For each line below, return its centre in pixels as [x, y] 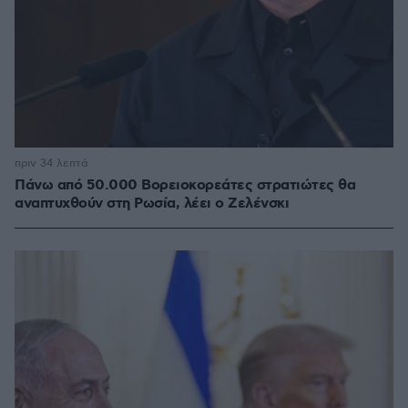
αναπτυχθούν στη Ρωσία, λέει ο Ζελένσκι [152, 204]
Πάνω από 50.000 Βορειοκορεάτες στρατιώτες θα [185, 186]
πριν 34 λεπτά [51, 164]
